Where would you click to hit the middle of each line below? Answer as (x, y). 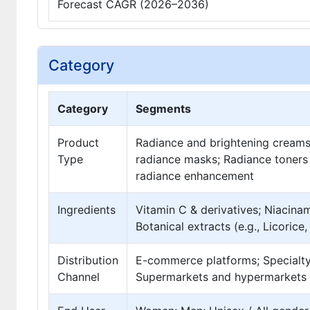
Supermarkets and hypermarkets (221, 276)
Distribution (88, 260)
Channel (79, 276)
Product (78, 142)
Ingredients (86, 209)
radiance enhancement (195, 175)
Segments (163, 108)
